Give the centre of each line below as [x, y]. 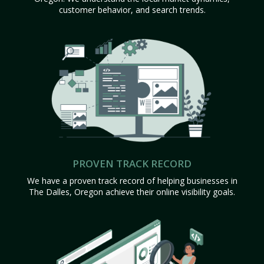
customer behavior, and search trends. [132, 10]
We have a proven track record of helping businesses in [132, 180]
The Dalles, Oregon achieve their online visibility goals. [132, 192]
